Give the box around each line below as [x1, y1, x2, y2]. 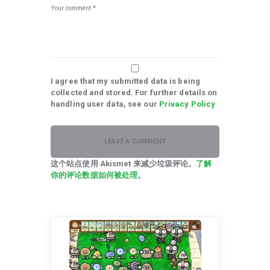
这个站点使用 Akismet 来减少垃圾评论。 [51, 159, 196, 169]
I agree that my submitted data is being [51, 77, 200, 86]
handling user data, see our [51, 99, 159, 109]
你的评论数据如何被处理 [51, 171, 138, 180]
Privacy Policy [159, 99, 216, 109]
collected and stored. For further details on [51, 88, 218, 98]
